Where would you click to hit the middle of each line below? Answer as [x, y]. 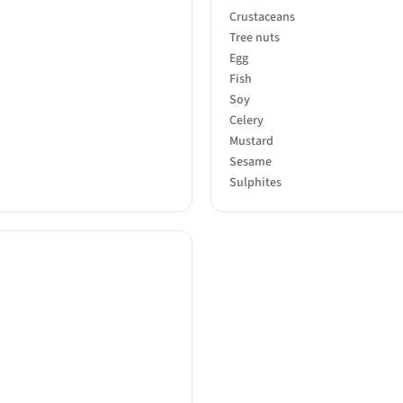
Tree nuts [255, 37]
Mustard [251, 141]
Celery [246, 120]
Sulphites [255, 182]
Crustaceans [262, 17]
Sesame [251, 161]
